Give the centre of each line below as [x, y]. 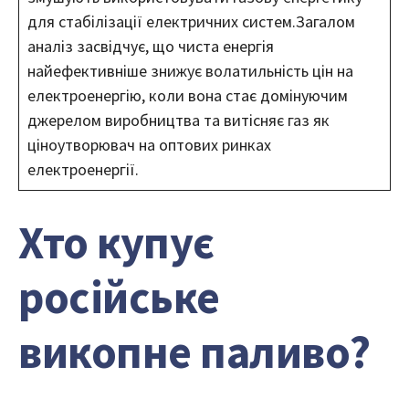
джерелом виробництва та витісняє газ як [178, 120]
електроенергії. [83, 169]
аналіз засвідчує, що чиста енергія [151, 46]
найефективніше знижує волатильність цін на [190, 70]
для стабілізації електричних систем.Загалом [191, 21]
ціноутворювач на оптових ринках [149, 144]
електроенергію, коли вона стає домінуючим [188, 95]
